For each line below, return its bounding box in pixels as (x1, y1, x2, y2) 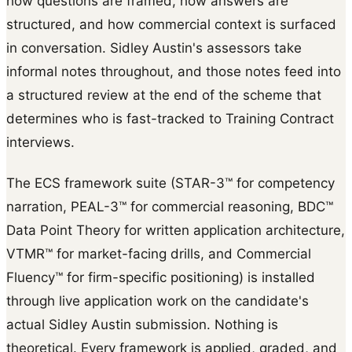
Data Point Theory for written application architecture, (6, 222, 345, 238)
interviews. (6, 134, 75, 150)
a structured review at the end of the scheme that (6, 86, 321, 103)
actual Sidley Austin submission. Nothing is (6, 316, 278, 332)
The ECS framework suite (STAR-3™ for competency (6, 174, 335, 191)
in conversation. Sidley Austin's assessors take (6, 39, 302, 56)
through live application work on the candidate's (6, 292, 309, 309)
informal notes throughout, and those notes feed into (6, 63, 341, 79)
